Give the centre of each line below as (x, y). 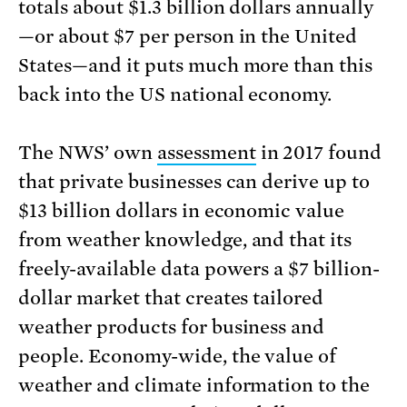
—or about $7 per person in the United (188, 37)
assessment (206, 153)
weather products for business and (172, 328)
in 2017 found (319, 153)
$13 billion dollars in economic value (182, 211)
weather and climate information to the (194, 386)
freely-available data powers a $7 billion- (199, 269)
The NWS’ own (88, 153)
